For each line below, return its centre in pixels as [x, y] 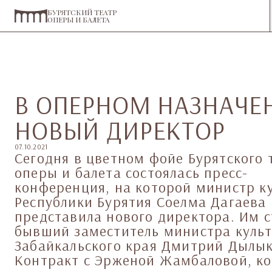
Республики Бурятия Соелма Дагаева [141, 202]
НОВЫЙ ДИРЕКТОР [120, 130]
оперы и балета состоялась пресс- [131, 172]
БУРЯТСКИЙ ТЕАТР [82, 12]
